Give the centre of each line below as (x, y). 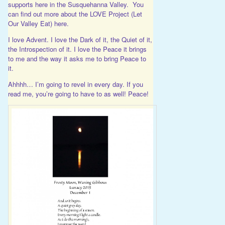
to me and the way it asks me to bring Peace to (77, 59)
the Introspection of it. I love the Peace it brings (77, 49)
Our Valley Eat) (31, 24)
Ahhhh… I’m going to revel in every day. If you (75, 84)
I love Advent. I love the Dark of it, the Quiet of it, (80, 40)
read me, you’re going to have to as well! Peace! (78, 94)
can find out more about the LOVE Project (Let (75, 14)
